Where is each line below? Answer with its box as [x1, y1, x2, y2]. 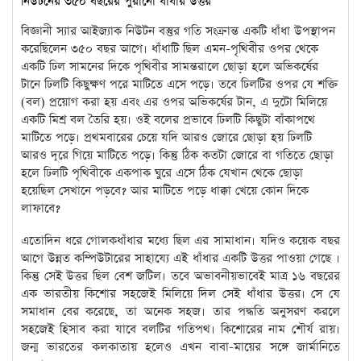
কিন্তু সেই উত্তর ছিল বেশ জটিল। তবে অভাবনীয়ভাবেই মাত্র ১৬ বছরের [21, 267, 340, 284]
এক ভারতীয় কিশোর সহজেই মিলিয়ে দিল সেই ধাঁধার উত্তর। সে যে [21, 284, 340, 302]
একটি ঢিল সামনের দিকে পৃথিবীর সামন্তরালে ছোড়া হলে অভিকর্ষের [21, 57, 318, 75]
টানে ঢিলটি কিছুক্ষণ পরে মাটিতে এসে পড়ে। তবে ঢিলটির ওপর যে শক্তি [21, 75, 338, 93]
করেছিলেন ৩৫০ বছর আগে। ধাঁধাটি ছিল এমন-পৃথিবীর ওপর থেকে [21, 39, 318, 57]
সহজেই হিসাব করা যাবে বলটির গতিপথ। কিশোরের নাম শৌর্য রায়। [21, 320, 340, 338]
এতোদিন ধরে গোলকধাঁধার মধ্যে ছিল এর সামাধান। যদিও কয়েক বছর [21, 231, 340, 249]
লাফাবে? [21, 199, 60, 217]
